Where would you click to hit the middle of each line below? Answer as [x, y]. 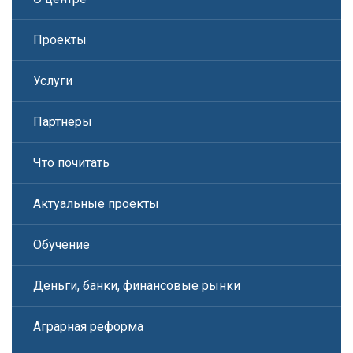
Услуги [53, 81]
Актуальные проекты [96, 204]
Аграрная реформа [88, 327]
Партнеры [63, 122]
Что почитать [71, 163]
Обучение [61, 245]
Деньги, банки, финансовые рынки [137, 286]
